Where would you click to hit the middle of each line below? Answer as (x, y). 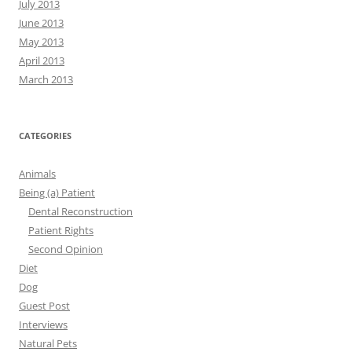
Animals (37, 174)
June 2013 (41, 23)
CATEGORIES (45, 136)
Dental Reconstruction (81, 212)
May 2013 (41, 42)
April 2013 (42, 61)
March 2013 (46, 80)
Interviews (43, 325)
